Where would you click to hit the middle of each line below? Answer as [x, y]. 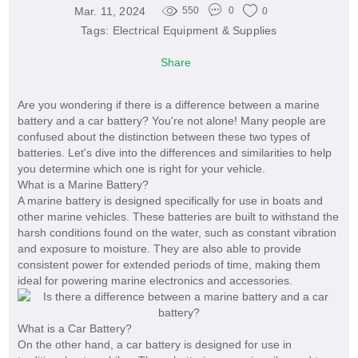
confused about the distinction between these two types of [163, 137]
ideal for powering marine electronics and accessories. [155, 281]
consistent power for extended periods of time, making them [169, 265]
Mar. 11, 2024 [110, 11]
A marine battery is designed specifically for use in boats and [170, 201]
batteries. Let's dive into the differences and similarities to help [174, 153]
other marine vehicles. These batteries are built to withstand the [178, 217]
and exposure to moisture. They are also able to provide [159, 249]
